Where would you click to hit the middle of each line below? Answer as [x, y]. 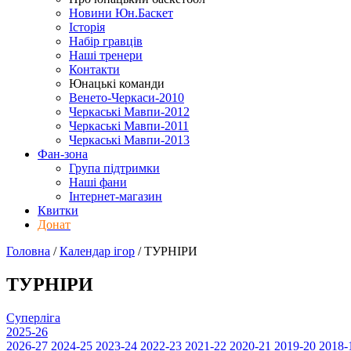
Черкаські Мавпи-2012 [129, 112]
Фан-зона [63, 154]
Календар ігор [97, 251]
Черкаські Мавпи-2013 [129, 140]
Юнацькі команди [117, 83]
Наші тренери [106, 55]
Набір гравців [106, 41]
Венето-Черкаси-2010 [127, 98]
